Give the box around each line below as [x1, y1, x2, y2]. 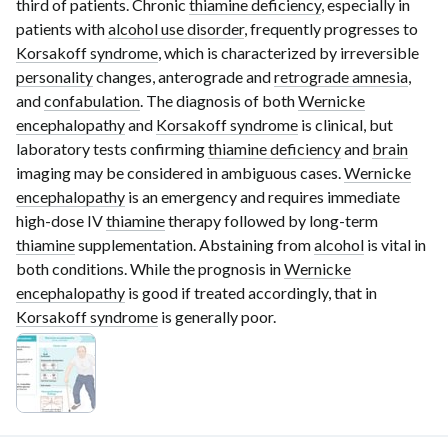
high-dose [16, 211, 84, 231]
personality [16, 67, 93, 87]
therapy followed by [165, 211, 309, 231]
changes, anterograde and [93, 67, 274, 87]
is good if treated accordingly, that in [125, 283, 377, 303]
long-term [309, 211, 378, 231]
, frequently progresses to [244, 19, 418, 39]
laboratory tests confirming [16, 139, 208, 159]
